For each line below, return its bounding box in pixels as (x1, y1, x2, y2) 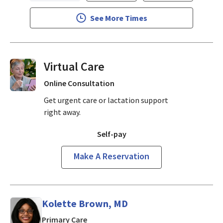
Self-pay (97, 128, 126, 139)
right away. (44, 107, 81, 117)
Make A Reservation (74, 150, 149, 162)
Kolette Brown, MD (42, 197, 128, 210)
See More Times (90, 12, 147, 23)
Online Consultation (44, 78, 115, 88)
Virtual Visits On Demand (44, 58, 172, 74)
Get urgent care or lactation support (44, 95, 169, 105)
